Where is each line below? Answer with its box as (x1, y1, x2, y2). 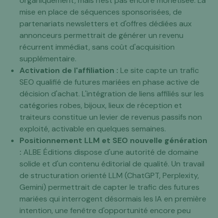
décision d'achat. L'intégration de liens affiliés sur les (19, 89, 204, 99)
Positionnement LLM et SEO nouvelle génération (19, 135, 207, 146)
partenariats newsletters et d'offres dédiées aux (19, 18, 192, 29)
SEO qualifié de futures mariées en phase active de (19, 77, 200, 88)
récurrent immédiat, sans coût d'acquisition (19, 42, 175, 53)
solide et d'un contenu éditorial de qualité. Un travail (19, 159, 204, 169)
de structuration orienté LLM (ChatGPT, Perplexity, (19, 170, 199, 181)
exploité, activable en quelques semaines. (19, 124, 166, 134)
